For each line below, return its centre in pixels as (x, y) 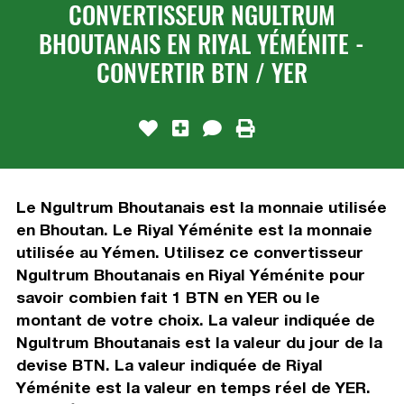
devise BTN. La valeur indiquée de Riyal (169, 364)
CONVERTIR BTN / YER (202, 72)
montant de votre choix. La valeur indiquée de (195, 319)
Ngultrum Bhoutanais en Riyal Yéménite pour (190, 274)
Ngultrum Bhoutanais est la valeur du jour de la (199, 342)
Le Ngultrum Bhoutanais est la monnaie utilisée (201, 207)
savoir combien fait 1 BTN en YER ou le (168, 297)
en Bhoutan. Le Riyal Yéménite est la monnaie (194, 229)
